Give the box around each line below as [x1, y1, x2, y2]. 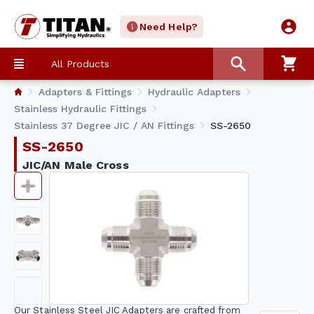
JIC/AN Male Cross [29, 158, 129, 172]
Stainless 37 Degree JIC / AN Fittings [14, 120, 194, 131]
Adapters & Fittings [39, 86, 132, 97]
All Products [50, 58, 109, 69]
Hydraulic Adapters [148, 86, 240, 97]
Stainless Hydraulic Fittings [14, 103, 146, 114]
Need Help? [139, 21, 198, 32]
